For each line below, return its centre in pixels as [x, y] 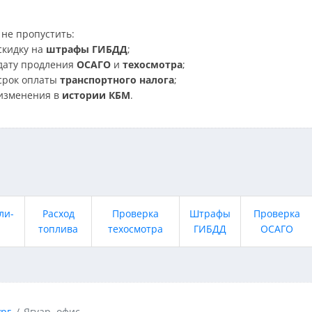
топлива [58, 229]
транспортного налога [117, 80]
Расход [58, 213]
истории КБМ [96, 95]
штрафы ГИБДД [87, 49]
